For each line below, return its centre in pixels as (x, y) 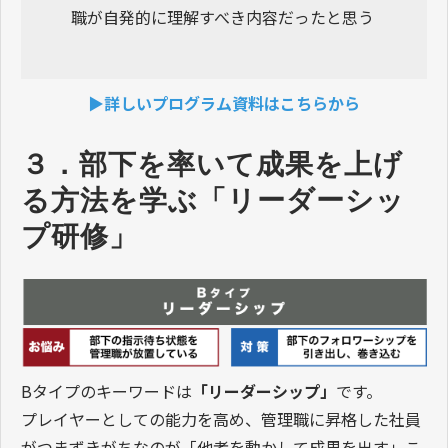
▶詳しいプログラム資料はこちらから (224, 103)
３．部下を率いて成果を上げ (212, 165)
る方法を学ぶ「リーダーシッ (213, 201)
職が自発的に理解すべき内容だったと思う (222, 17)
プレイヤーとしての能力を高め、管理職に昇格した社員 (221, 418)
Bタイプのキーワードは (106, 390)
